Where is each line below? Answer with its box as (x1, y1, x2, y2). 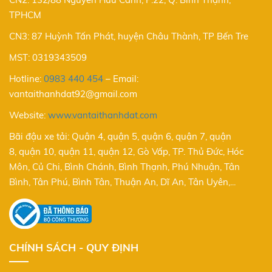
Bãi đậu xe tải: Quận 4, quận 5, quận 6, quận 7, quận (9, 131, 231, 143)
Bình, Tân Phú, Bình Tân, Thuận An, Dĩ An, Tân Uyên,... (9, 176, 236, 188)
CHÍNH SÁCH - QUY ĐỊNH (9, 241, 138, 254)
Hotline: (9, 73, 44, 85)
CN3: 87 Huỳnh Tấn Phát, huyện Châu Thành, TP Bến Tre (9, 30, 248, 42)
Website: (9, 109, 48, 121)
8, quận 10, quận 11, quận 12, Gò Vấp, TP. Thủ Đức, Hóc (9, 146, 243, 158)
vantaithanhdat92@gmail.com (9, 88, 137, 100)
